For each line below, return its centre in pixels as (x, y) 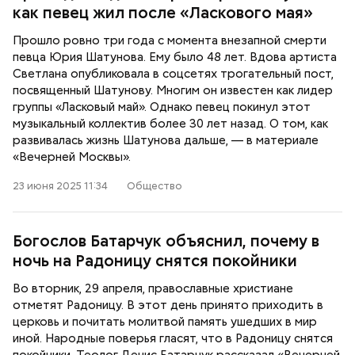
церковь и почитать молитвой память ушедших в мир (165, 322)
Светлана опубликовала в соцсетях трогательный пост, (173, 74)
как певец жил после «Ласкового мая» (163, 13)
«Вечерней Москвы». (72, 157)
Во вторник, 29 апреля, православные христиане (153, 288)
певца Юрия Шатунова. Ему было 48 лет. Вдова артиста (175, 57)
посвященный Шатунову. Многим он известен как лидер (173, 90)
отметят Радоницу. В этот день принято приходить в (168, 305)
